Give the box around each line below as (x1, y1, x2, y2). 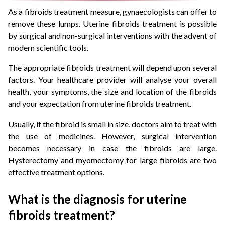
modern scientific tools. (8, 43, 90, 53)
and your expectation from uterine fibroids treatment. (8, 99, 193, 109)
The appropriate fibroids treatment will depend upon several (8, 63, 217, 73)
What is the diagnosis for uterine (8, 192, 187, 207)
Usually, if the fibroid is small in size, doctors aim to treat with (8, 119, 217, 129)
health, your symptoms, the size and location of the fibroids (8, 87, 217, 97)
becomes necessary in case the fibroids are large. (8, 143, 217, 153)
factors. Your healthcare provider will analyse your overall (8, 75, 217, 85)
